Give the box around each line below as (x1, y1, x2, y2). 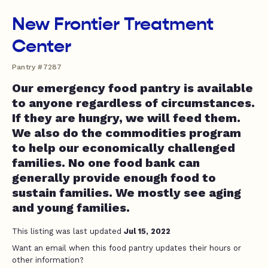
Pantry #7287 (12, 63, 62, 71)
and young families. (12, 200, 130, 215)
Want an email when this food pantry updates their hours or (12, 243, 241, 252)
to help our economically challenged (12, 141, 235, 155)
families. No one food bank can (12, 156, 200, 170)
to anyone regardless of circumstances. (12, 96, 255, 110)
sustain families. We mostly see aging (12, 185, 241, 200)
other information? (12, 255, 84, 264)
